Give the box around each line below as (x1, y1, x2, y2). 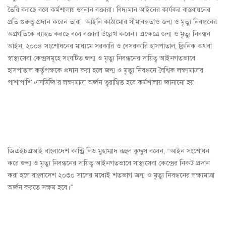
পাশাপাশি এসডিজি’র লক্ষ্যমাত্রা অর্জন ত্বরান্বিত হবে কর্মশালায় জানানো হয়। (8, 78, 197, 87)
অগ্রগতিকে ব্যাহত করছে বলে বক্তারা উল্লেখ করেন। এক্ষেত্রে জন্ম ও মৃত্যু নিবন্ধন (8, 30, 210, 39)
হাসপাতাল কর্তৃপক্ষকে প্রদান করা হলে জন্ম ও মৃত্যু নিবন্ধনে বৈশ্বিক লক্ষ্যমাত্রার (8, 66, 203, 75)
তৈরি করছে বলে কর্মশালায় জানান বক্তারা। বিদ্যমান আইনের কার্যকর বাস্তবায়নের (8, 6, 210, 15)
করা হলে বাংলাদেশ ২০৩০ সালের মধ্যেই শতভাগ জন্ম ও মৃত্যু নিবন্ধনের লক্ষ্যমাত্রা (8, 171, 214, 180)
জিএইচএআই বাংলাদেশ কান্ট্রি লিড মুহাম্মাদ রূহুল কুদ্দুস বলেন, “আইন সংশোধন (8, 147, 209, 156)
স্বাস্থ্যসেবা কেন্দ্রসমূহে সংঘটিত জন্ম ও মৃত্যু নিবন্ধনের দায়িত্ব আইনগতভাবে (8, 54, 195, 63)
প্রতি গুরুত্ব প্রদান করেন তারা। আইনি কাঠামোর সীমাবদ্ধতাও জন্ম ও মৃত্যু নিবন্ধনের (8, 18, 217, 27)
